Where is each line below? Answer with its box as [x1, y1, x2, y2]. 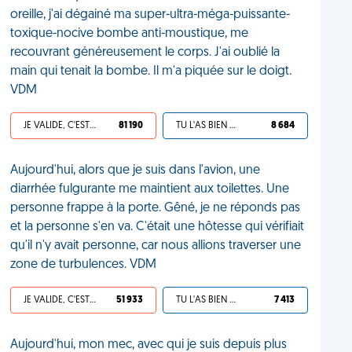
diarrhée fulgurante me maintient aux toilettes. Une [10, 183, 290, 196]
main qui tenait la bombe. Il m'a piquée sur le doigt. [10, 65, 292, 78]
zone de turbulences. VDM [10, 258, 157, 271]
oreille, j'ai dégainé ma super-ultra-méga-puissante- [10, 9, 291, 21]
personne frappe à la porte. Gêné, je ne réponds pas [10, 202, 301, 214]
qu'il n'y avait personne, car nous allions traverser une [10, 240, 302, 252]
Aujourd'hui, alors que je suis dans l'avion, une [10, 164, 261, 177]
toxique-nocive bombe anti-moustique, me [10, 27, 249, 40]
